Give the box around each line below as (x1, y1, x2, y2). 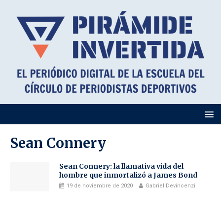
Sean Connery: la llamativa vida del (59, 162, 184, 171)
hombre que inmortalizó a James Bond (59, 171, 197, 180)
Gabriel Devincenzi (146, 183, 195, 189)
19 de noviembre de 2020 (67, 183, 133, 189)
